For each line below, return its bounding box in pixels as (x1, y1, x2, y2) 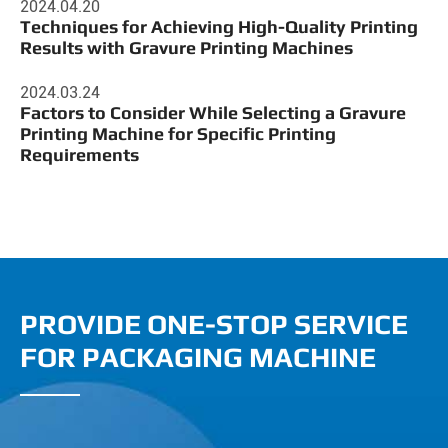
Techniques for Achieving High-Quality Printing (20, 16, 418, 38)
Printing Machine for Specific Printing (20, 123, 336, 145)
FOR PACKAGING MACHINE (20, 341, 376, 374)
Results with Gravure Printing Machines (20, 37, 353, 59)
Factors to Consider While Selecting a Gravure (20, 102, 406, 124)
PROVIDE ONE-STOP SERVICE (20, 308, 408, 341)
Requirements (20, 144, 139, 166)
